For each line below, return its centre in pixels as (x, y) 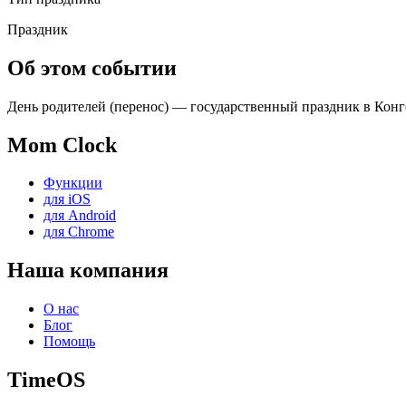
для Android (80, 216)
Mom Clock (62, 145)
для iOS (67, 199)
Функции (73, 183)
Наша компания (88, 271)
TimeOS (46, 380)
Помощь (69, 342)
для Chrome (79, 232)
